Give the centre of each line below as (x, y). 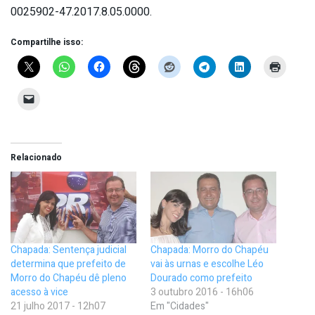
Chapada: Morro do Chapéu (210, 250)
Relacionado (36, 157)
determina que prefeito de (68, 264)
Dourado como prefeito (201, 278)
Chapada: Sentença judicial (69, 250)
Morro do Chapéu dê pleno (69, 278)
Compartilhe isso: (47, 42)
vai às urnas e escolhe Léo (207, 264)
